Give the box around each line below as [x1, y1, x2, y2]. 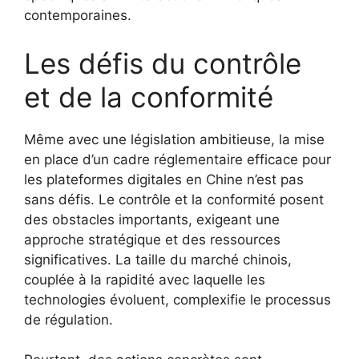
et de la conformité [24, 79, 273, 114]
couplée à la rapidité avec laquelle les [24, 271, 265, 288]
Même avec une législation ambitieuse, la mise [24, 131, 325, 147]
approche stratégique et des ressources [24, 231, 280, 248]
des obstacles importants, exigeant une [24, 211, 280, 228]
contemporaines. [24, 7, 131, 23]
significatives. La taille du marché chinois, [24, 251, 292, 268]
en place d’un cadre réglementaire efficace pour [24, 151, 331, 167]
